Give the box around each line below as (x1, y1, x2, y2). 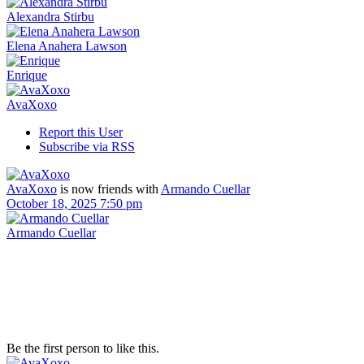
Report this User (39, 124, 123, 139)
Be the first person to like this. (6, 340, 159, 355)
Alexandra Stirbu (6, 9, 94, 24)
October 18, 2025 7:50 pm (6, 196, 142, 210)
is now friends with (60, 181, 161, 196)
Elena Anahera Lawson (6, 38, 127, 53)
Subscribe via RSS (39, 139, 135, 154)
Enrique (6, 67, 47, 82)
